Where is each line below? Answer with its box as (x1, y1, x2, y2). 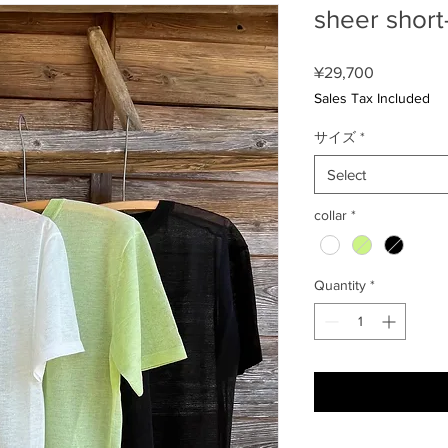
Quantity (314, 277, 366, 294)
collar (314, 207, 347, 223)
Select (327, 166, 366, 183)
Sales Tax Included (314, 90, 430, 106)
